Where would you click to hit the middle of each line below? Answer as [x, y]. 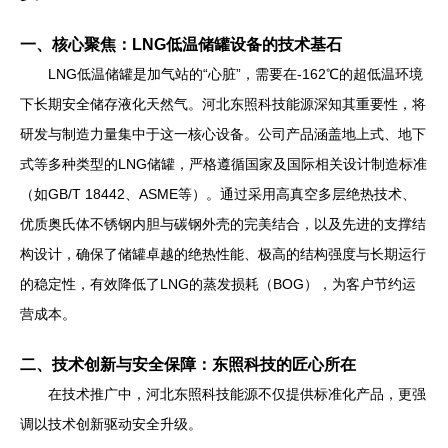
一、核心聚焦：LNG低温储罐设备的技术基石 [181, 44]
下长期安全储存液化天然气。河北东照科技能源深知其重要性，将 [223, 104]
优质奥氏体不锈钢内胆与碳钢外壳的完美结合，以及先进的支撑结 [223, 224]
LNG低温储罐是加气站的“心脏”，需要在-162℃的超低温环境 [235, 74]
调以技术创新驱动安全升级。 [111, 424]
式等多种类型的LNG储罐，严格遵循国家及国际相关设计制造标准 [223, 164]
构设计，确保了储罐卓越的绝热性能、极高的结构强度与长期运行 [223, 254]
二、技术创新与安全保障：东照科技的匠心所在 [188, 364]
